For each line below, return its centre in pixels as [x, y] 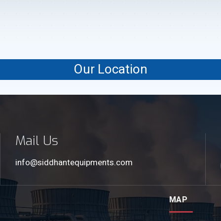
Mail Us [37, 141]
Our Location [110, 70]
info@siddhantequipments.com [74, 163]
